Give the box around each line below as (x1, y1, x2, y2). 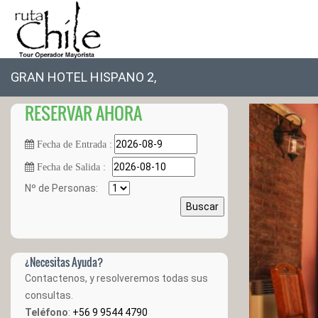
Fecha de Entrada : (34, 139, 112, 149)
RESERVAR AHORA (25, 100, 142, 126)
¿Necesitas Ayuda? (25, 254, 103, 270)
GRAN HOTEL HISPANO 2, (11, 70, 156, 84)
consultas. (25, 290, 73, 301)
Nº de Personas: (25, 182, 109, 194)
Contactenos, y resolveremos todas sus (25, 273, 208, 284)
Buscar (182, 201, 223, 212)
